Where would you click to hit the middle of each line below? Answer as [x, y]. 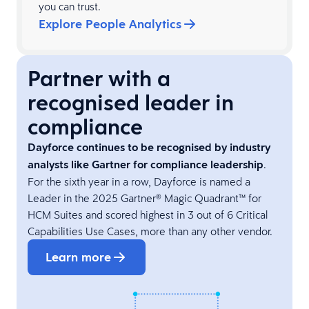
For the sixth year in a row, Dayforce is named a [139, 182]
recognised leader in [131, 103]
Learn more [78, 257]
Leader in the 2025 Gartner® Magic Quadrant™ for [144, 198]
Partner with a [99, 79]
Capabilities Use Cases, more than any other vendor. [150, 231]
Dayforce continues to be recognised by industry [149, 148]
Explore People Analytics [110, 24]
